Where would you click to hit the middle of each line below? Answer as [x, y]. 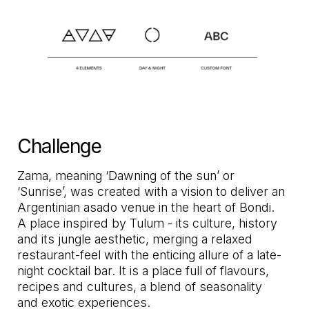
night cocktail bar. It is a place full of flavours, [143, 270]
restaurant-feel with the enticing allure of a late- [150, 255]
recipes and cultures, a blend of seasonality [140, 286]
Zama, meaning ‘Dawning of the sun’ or [126, 175]
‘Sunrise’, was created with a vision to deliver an [151, 191]
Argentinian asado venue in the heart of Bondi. [146, 207]
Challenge [59, 146]
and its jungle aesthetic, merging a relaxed [135, 239]
